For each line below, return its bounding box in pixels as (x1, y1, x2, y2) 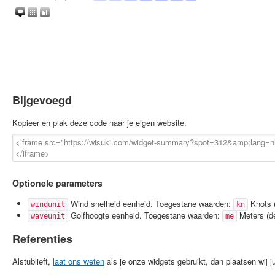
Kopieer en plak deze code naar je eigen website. (12, 117, 187, 128)
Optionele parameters (12, 177, 103, 189)
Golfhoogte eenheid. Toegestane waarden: (68, 209, 222, 221)
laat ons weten (53, 255, 104, 267)
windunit (31, 200, 65, 209)
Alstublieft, (12, 255, 53, 267)
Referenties (12, 231, 72, 247)
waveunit (31, 212, 65, 220)
